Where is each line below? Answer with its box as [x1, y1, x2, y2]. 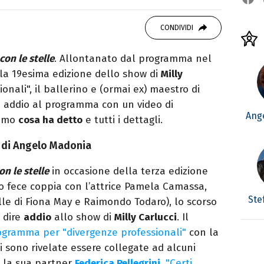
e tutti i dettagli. [82, 114, 163, 127]
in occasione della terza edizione [49, 165, 208, 178]
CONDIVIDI [160, 24, 193, 32]
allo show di [51, 211, 114, 224]
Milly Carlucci [114, 211, 177, 224]
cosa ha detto [18, 114, 82, 127]
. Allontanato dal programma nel [54, 52, 212, 65]
